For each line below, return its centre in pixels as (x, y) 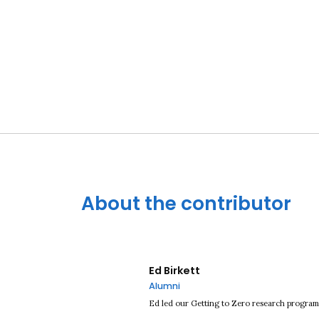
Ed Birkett (174, 271)
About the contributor (186, 204)
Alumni (164, 286)
